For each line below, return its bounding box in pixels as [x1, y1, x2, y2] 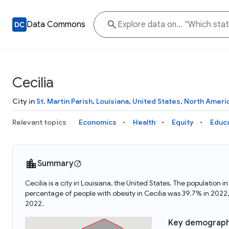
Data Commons [27, 19, 85, 30]
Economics [79, 118, 117, 127]
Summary [37, 158, 74, 169]
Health [133, 118, 155, 127]
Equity [172, 118, 194, 127]
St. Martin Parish [36, 97, 93, 106]
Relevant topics [12, 118, 66, 127]
